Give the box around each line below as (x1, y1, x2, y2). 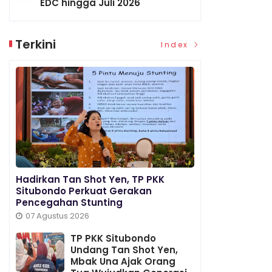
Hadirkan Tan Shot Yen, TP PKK (16, 172, 165, 186)
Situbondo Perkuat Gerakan (16, 184, 152, 197)
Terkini (15, 36, 56, 53)
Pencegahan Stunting (16, 195, 123, 209)
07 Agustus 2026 (25, 209, 90, 222)
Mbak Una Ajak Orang (70, 254, 176, 268)
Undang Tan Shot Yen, (70, 243, 178, 256)
